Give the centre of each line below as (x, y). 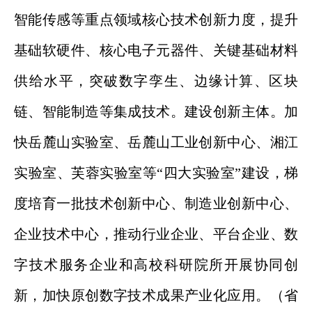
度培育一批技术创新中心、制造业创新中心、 (156, 203)
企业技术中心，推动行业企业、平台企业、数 (156, 234)
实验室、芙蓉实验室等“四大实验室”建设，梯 (156, 173)
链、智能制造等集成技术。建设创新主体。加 (156, 111)
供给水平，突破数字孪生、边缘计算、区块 (156, 81)
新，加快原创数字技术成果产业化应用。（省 (156, 295)
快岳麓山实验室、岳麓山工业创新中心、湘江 (156, 142)
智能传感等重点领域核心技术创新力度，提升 (156, 19)
